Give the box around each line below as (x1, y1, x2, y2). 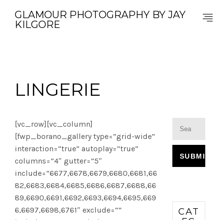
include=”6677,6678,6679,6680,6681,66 (15, 168, 157, 178)
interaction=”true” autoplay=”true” (15, 144, 138, 153)
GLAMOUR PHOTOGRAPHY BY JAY (15, 9, 186, 21)
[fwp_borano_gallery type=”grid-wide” (15, 132, 155, 141)
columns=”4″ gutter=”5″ (15, 156, 102, 165)
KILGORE (15, 19, 60, 30)
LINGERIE (15, 79, 101, 100)
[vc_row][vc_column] (15, 119, 93, 129)
